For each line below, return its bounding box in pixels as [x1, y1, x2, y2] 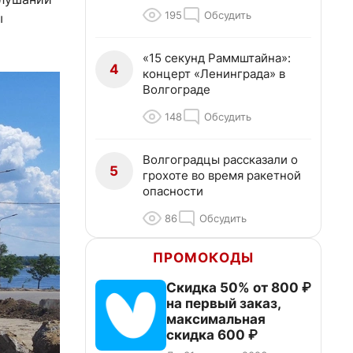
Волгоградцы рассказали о [143, 152, 298, 167]
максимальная [166, 311, 266, 327]
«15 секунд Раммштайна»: [143, 50, 291, 65]
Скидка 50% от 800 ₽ [166, 280, 311, 295]
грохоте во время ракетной [143, 168, 301, 183]
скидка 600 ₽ [166, 327, 258, 343]
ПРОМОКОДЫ [153, 250, 254, 266]
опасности [143, 184, 203, 199]
